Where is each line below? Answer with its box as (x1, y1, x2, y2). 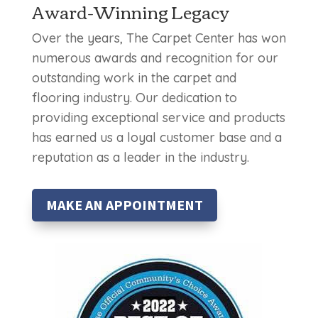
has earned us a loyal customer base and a (31, 129, 282, 146)
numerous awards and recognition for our (31, 50, 278, 67)
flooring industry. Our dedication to (31, 89, 237, 106)
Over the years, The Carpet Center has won (31, 30, 286, 47)
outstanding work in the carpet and (31, 70, 236, 87)
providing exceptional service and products (31, 109, 285, 126)
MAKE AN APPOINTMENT (45, 196, 203, 214)
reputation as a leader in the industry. (31, 149, 249, 166)
